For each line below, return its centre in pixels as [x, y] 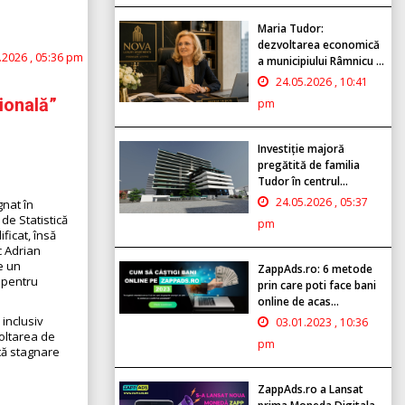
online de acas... [298, 301]
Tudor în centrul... [303, 181]
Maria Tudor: [291, 28]
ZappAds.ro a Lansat [311, 389]
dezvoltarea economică [319, 44]
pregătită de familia [309, 165]
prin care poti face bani [317, 285]
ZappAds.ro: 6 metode [315, 268]
